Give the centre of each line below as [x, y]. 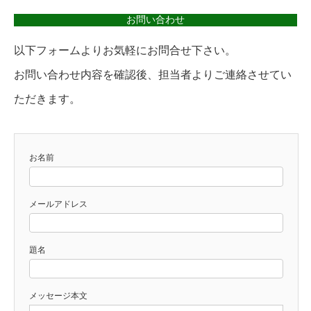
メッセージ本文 [58, 296]
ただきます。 [47, 99]
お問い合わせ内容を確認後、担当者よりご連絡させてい [153, 75]
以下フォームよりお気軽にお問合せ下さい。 [125, 51]
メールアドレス [58, 204]
